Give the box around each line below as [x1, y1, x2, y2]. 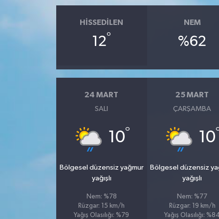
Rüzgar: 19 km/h [169, 203, 216, 209]
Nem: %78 [86, 194, 117, 200]
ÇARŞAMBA [173, 105, 212, 112]
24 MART [85, 90, 119, 99]
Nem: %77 [177, 194, 208, 200]
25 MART [175, 90, 209, 99]
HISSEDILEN [80, 18, 124, 26]
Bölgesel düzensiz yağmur [59, 164, 144, 171]
